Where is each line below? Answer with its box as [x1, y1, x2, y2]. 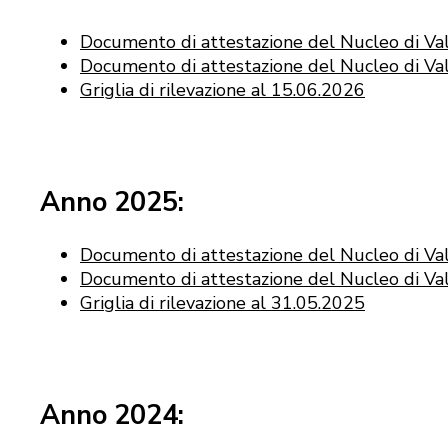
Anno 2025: [40, 183, 184, 221]
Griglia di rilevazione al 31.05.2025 [80, 291, 365, 316]
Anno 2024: [40, 396, 184, 434]
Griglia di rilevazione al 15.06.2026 [80, 77, 365, 102]
